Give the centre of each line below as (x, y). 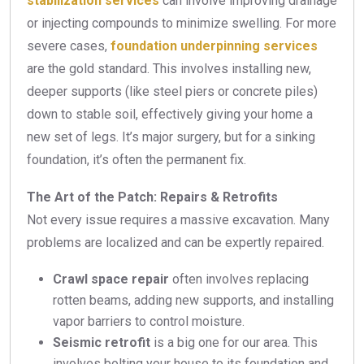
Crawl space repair (111, 279)
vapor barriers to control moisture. (149, 322)
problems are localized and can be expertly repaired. (175, 243)
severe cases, (69, 46)
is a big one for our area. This (234, 343)
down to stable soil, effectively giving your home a (170, 115)
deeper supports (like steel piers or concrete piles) (172, 92)
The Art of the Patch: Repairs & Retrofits (152, 197)
